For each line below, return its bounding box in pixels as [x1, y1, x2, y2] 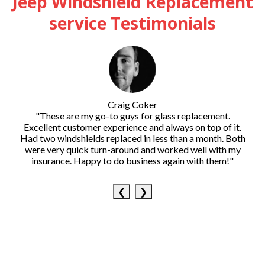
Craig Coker [108, 99, 157, 110]
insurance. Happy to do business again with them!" [31, 155, 234, 166]
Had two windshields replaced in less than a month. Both [20, 132, 245, 144]
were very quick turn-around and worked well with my [24, 144, 241, 155]
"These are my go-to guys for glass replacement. [35, 110, 230, 121]
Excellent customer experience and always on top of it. [24, 121, 241, 132]
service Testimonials [49, 12, 216, 34]
